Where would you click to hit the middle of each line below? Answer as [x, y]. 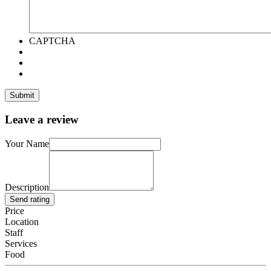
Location [22, 221]
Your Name [27, 143]
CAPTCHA [52, 41]
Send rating [30, 199]
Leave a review [42, 120]
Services [21, 243]
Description [27, 187]
